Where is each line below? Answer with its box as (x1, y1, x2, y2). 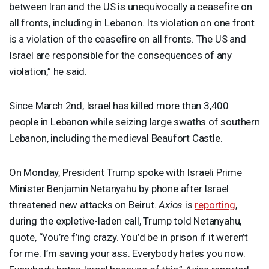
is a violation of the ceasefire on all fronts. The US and (9, 32, 246, 45)
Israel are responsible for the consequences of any (9, 49, 232, 61)
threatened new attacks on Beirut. (9, 198, 159, 211)
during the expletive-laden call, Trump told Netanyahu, (9, 214, 242, 227)
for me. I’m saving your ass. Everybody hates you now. (9, 247, 246, 259)
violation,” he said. (9, 65, 88, 77)
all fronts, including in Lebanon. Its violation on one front (9, 16, 255, 29)
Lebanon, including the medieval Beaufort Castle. (9, 131, 223, 144)
